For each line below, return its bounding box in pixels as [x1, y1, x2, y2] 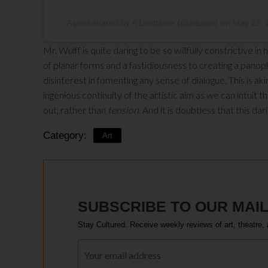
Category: [43, 129, 87, 141]
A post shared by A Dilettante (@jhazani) [66, 17, 218, 28]
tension [108, 103, 139, 115]
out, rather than [43, 103, 108, 115]
